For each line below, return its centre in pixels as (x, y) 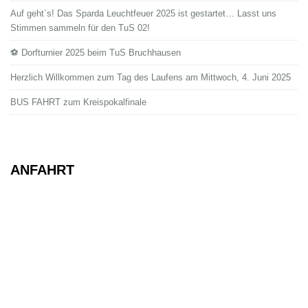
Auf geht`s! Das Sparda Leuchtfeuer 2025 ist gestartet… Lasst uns (143, 13)
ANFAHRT (42, 169)
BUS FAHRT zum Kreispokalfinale (78, 102)
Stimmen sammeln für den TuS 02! (80, 27)
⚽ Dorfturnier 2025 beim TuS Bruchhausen (96, 52)
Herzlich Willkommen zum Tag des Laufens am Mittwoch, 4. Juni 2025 (151, 77)
